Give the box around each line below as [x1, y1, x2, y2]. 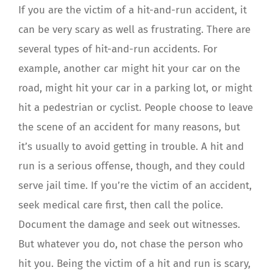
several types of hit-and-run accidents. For [18, 42, 218, 55]
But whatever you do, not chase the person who [18, 237, 243, 250]
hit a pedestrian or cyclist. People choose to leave [18, 101, 253, 114]
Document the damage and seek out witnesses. [18, 218, 240, 231]
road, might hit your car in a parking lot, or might [18, 81, 252, 94]
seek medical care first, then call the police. [18, 198, 223, 211]
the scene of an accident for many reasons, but [18, 120, 240, 133]
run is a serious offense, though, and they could [18, 159, 245, 172]
